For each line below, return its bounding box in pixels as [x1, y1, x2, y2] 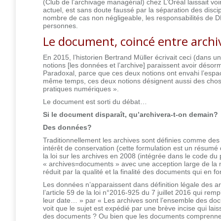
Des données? [43, 123, 92, 131]
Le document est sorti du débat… [43, 97, 147, 106]
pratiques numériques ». [43, 84, 119, 93]
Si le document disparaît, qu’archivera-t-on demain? [43, 110, 218, 118]
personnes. [43, 21, 78, 30]
